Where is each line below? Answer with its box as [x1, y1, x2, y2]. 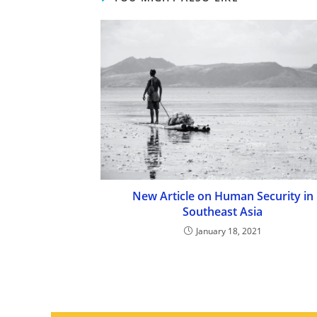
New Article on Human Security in [132, 188, 313, 204]
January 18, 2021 [195, 224, 262, 237]
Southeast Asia [183, 203, 263, 219]
